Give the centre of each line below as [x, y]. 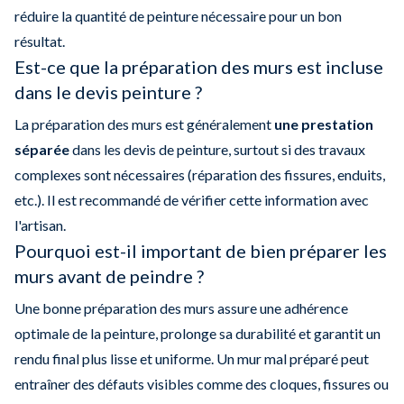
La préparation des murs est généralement [144, 124]
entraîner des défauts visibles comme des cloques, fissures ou [202, 384]
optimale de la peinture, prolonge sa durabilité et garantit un [197, 334]
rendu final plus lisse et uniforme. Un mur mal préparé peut [192, 359]
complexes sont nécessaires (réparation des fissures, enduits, [200, 175]
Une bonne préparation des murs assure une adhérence [181, 308]
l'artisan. [40, 225]
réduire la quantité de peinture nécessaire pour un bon [178, 16]
